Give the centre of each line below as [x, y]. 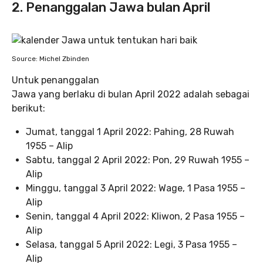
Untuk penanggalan [55, 80]
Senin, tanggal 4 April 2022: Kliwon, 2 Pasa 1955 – [135, 216]
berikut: [28, 108]
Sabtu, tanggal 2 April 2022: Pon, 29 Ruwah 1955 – [138, 160]
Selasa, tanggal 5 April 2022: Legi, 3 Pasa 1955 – [131, 245]
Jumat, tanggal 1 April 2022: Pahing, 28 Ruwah [130, 132]
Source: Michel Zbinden [50, 59]
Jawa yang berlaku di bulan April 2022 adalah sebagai [131, 94]
